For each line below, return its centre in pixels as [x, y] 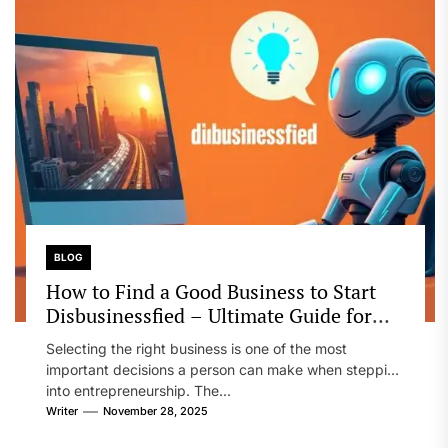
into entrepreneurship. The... [138, 390]
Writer [61, 411]
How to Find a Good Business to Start [210, 291]
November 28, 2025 [155, 411]
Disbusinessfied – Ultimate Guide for [208, 315]
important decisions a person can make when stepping [224, 369]
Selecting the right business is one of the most [196, 348]
